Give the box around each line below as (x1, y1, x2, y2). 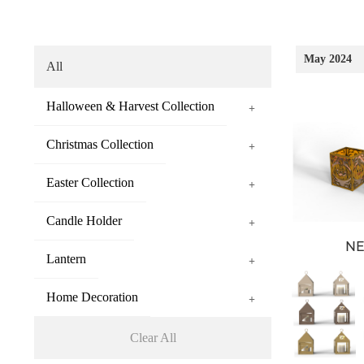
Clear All (129, 331, 176, 344)
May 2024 (304, 53, 353, 65)
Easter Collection (45, 175, 134, 189)
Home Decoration (45, 290, 138, 304)
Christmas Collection (45, 137, 154, 151)
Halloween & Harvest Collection (45, 99, 214, 113)
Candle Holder (45, 214, 122, 227)
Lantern (45, 252, 86, 266)
